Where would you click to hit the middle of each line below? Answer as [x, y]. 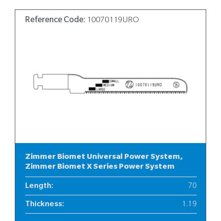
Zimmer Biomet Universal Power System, [104, 157]
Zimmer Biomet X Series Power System [100, 167]
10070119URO [113, 20]
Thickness [44, 205]
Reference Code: [56, 20]
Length [38, 186]
